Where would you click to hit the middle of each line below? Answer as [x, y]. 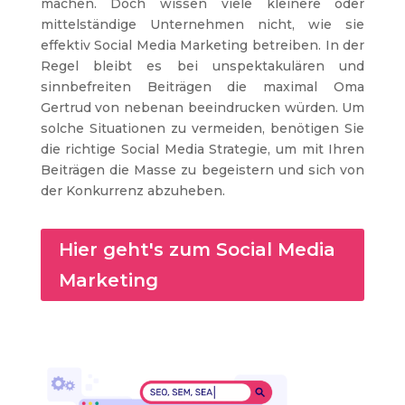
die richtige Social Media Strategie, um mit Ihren [202, 150]
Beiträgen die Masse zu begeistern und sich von [202, 170]
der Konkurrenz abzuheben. [132, 191]
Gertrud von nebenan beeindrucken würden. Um [202, 108]
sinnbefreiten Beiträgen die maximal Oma [202, 87]
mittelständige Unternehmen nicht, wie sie [202, 25]
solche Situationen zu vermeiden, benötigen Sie [202, 129]
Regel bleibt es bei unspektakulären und [202, 66]
